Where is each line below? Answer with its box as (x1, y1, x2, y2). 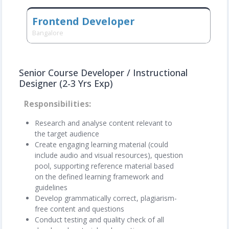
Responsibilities (24, 98, 89, 109)
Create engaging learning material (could (35, 139, 168, 149)
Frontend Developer (32, 14, 134, 28)
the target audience (35, 128, 99, 139)
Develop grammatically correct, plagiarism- (35, 193, 177, 203)
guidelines (35, 182, 67, 192)
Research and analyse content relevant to (35, 118, 172, 128)
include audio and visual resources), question (35, 150, 183, 160)
